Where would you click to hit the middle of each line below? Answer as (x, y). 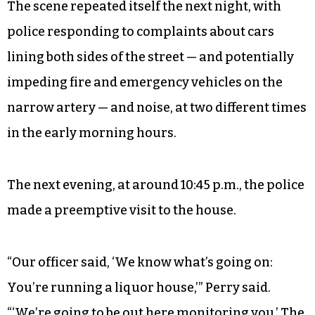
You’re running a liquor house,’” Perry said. (139, 287)
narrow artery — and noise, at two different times (157, 107)
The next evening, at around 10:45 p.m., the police (156, 185)
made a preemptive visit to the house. (122, 210)
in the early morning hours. (92, 133)
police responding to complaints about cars (141, 31)
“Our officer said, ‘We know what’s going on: (140, 262)
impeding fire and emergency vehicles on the (145, 82)
